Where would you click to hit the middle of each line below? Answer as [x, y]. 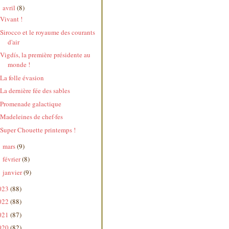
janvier [13, 172]
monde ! [19, 65]
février [12, 159]
